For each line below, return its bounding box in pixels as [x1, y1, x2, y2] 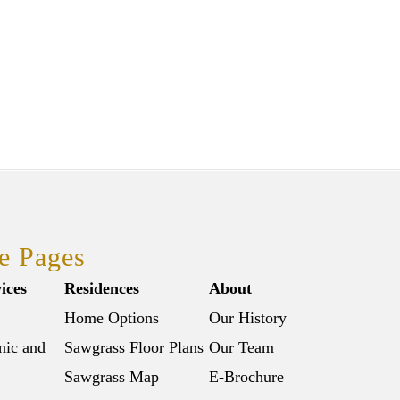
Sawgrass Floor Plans [64, 338, 204, 357]
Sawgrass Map [64, 368, 159, 387]
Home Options [64, 309, 159, 328]
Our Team [209, 338, 274, 357]
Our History [209, 309, 287, 328]
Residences [64, 279, 139, 298]
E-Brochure [209, 368, 284, 387]
